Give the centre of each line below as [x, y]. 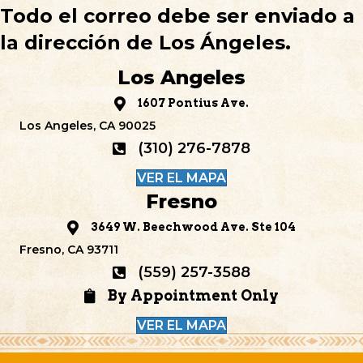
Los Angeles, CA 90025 [88, 126]
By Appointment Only [193, 296]
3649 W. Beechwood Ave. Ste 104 [193, 227]
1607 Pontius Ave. [193, 103]
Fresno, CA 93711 [69, 250]
